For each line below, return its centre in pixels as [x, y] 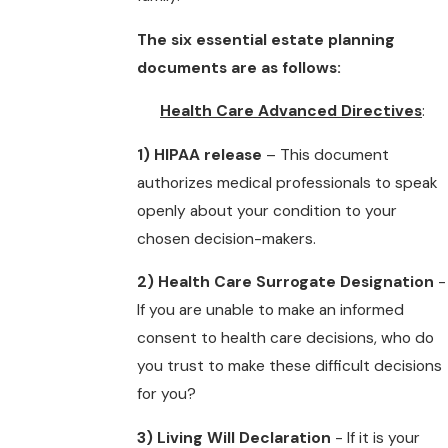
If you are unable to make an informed [271, 310]
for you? [167, 394]
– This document [326, 154]
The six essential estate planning [266, 39]
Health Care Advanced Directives [291, 111]
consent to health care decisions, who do [286, 338]
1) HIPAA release [200, 154]
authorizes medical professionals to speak [288, 182]
